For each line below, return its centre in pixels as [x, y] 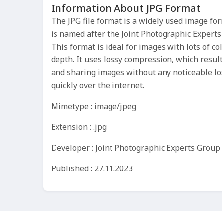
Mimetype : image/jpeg [94, 106]
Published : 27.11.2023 [92, 169]
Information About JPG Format [126, 8]
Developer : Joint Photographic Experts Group [136, 148]
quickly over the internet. [98, 85]
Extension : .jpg [79, 127]
